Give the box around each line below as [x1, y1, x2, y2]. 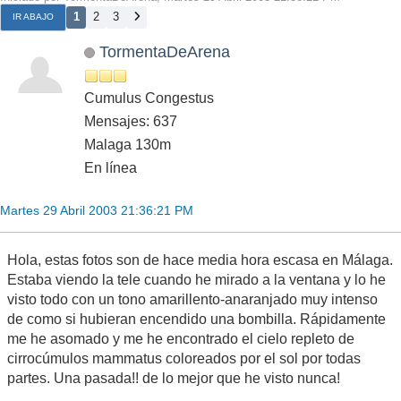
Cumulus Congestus [84, 90, 214, 107]
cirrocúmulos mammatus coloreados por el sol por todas [7, 351, 361, 367]
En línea [84, 160, 137, 176]
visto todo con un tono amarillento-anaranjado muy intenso [7, 292, 378, 308]
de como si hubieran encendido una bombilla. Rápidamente [7, 311, 386, 328]
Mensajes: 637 [84, 114, 177, 130]
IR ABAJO [13, 12, 54, 22]
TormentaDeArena [98, 42, 230, 62]
